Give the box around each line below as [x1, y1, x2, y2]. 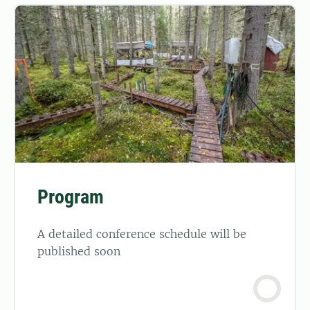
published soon [37, 244, 120, 258]
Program [37, 185, 104, 208]
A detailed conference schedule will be [37, 226, 246, 241]
